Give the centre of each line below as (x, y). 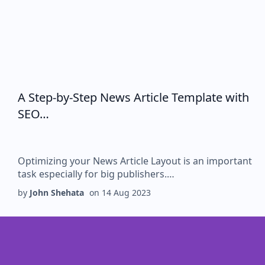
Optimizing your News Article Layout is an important (135, 161)
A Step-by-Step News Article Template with (133, 97)
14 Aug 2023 (126, 193)
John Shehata (57, 193)
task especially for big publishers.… (96, 174)
